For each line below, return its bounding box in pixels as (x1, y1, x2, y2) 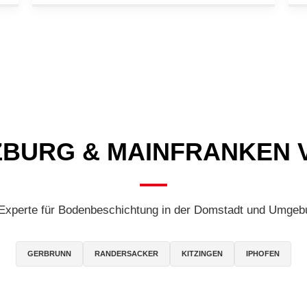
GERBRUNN (27, 249, 71, 258)
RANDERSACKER (95, 249, 158, 258)
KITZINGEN (182, 249, 223, 258)
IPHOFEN (246, 249, 280, 258)
